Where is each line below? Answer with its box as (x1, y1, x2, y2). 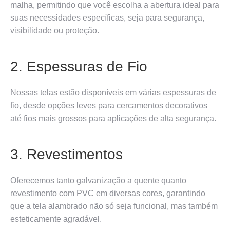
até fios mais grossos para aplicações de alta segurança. (10, 113, 216, 123)
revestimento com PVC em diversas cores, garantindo (10, 188, 205, 198)
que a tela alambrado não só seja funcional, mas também (10, 201, 218, 210)
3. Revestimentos (10, 146, 123, 162)
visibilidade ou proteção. (10, 26, 99, 35)
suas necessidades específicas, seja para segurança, (10, 13, 204, 22)
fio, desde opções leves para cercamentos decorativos (10, 101, 207, 110)
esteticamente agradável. (10, 214, 102, 223)
